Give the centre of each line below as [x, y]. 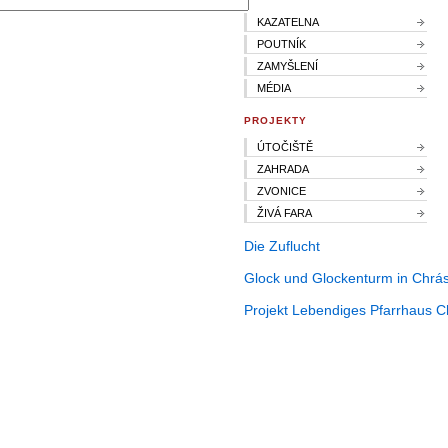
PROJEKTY [275, 120]
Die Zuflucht [282, 246]
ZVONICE [281, 191]
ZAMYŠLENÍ [287, 65]
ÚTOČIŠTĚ [285, 147]
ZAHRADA [283, 169]
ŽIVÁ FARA [284, 213]
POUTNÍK [281, 43]
